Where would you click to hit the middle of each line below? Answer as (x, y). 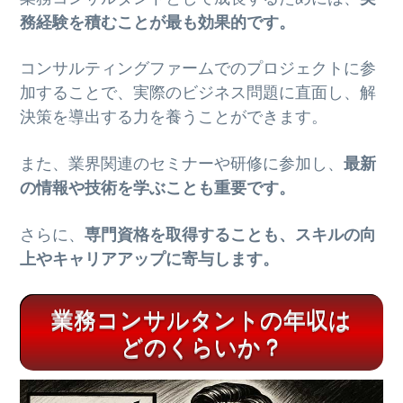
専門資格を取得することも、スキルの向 (231, 235)
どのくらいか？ (201, 346)
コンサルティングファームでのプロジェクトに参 (198, 69)
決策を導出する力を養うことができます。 (174, 117)
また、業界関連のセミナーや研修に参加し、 (182, 164)
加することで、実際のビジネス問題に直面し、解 (198, 93)
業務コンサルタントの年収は (201, 319)
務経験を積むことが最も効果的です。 (158, 22)
